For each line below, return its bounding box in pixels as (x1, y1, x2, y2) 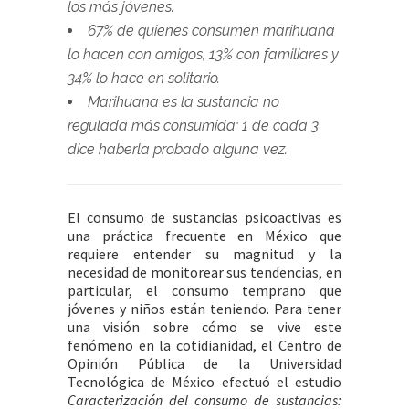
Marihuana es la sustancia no (88, 93, 279, 110)
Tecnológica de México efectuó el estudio (68, 372, 341, 391)
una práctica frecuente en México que (68, 226, 341, 245)
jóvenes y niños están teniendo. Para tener (68, 299, 341, 318)
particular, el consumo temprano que (68, 281, 341, 299)
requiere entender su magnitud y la (68, 245, 341, 263)
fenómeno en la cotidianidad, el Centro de (68, 336, 341, 354)
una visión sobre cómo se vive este (68, 318, 341, 336)
